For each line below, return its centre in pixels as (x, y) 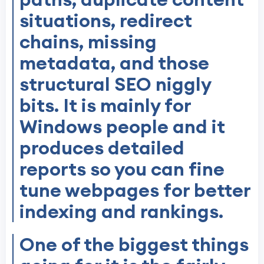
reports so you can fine (122, 169)
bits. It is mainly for (105, 105)
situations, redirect (106, 20)
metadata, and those (114, 62)
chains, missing (88, 41)
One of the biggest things (134, 244)
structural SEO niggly (115, 84)
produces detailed (102, 147)
